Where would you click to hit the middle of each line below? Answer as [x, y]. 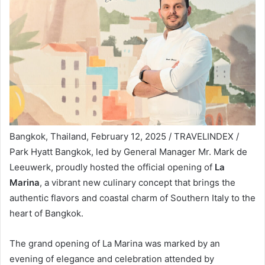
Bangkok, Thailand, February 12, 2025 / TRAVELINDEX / [124, 136]
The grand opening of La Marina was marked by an [115, 243]
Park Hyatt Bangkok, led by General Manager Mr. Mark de [128, 151]
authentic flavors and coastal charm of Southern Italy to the [132, 198]
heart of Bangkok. [46, 213]
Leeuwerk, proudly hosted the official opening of [112, 167]
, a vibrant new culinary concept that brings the [138, 182]
